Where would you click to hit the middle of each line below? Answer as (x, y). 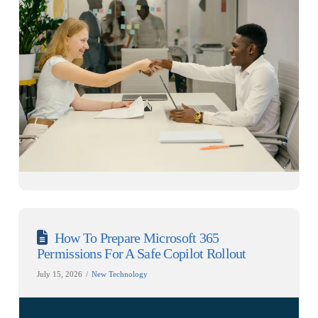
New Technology (119, 274)
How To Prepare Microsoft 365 (137, 238)
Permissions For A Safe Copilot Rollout (141, 254)
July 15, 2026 (59, 274)
